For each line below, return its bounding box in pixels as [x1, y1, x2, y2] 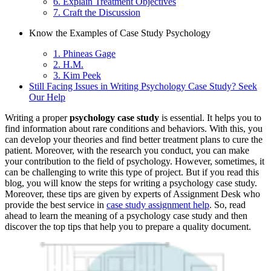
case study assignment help [106, 200, 209, 211]
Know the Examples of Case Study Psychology [29, 28, 211, 39]
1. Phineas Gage [53, 48, 116, 59]
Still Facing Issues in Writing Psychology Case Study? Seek [29, 81, 257, 92]
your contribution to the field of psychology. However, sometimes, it [5, 156, 264, 167]
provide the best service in [5, 200, 106, 211]
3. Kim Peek [53, 70, 101, 81]
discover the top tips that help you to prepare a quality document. [5, 221, 251, 232]
